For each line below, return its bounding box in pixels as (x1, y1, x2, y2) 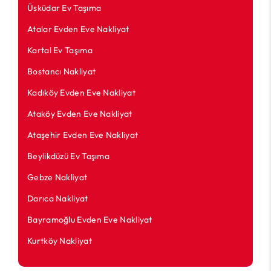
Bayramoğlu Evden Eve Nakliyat (27, 214, 152, 226)
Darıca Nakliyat (27, 193, 88, 204)
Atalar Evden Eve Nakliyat (27, 24, 129, 35)
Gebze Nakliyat (27, 172, 88, 183)
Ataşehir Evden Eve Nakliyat (27, 129, 139, 141)
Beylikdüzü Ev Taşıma (27, 151, 109, 162)
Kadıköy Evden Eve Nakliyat (27, 87, 135, 99)
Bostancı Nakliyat (27, 66, 96, 77)
